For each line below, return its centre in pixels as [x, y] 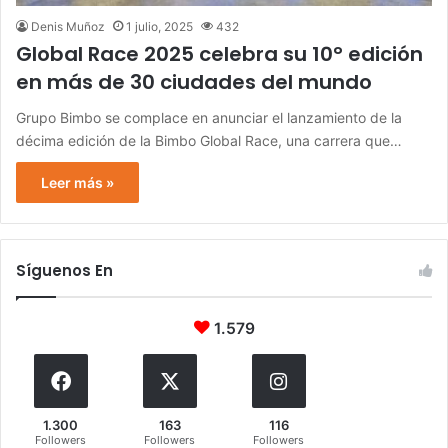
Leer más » [77, 183]
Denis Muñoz [68, 27]
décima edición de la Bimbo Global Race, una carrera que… [209, 141]
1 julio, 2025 [159, 27]
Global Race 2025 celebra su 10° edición [219, 54]
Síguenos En [64, 271]
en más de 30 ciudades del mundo [194, 82]
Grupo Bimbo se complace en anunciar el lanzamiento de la [209, 118]
